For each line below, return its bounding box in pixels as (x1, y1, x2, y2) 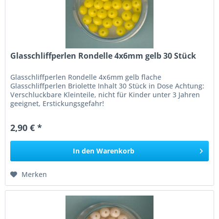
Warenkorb (96, 146, 135, 155)
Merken (22, 169, 47, 179)
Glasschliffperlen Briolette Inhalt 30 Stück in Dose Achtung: (10, 81, 205, 90)
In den (73, 146, 95, 155)
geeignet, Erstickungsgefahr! (10, 98, 105, 108)
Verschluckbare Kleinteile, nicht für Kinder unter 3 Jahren (10, 89, 200, 99)
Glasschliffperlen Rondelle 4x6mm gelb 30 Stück (10, 50, 197, 61)
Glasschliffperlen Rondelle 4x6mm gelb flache (10, 72, 162, 82)
